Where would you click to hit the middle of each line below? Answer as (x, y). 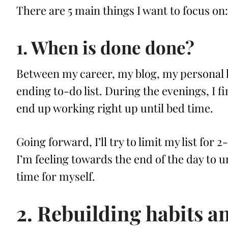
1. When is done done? (105, 47)
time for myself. (56, 176)
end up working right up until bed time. (115, 108)
